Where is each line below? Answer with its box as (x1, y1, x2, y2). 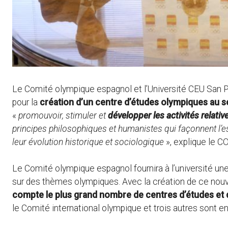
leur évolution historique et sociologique (12, 136, 164, 147)
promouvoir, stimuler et (18, 110, 108, 121)
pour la (12, 97, 40, 107)
